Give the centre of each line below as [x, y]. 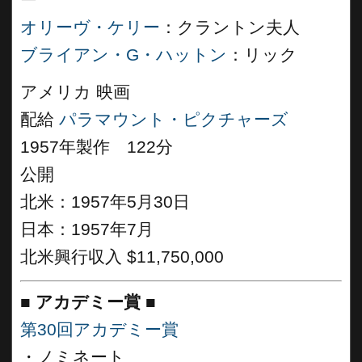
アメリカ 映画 [75, 92]
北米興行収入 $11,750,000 [122, 257]
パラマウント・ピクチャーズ [174, 120]
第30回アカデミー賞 [99, 329]
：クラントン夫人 [230, 27]
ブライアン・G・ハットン [124, 55]
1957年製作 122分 [97, 147]
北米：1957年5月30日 [105, 202]
